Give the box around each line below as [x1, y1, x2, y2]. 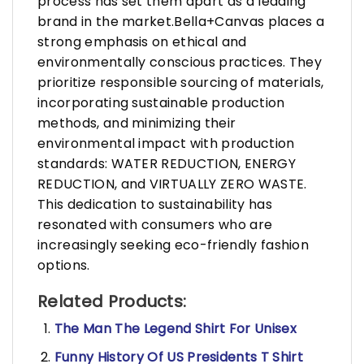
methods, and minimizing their [37, 114, 236, 133]
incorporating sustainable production [37, 93, 285, 113]
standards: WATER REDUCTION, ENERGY [37, 154, 296, 174]
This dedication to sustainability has [37, 195, 272, 214]
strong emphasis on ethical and [37, 32, 247, 52]
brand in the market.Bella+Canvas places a [37, 12, 325, 32]
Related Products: [37, 290, 187, 314]
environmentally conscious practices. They [37, 53, 323, 72]
